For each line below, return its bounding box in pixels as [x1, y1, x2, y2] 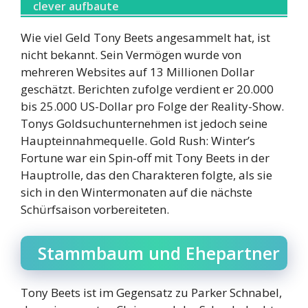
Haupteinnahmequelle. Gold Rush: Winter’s [21, 133, 255, 149]
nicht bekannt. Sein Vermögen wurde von [21, 47, 241, 63]
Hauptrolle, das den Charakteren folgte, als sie [21, 167, 272, 184]
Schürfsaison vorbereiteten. [21, 201, 169, 218]
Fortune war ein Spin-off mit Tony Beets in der [21, 150, 269, 166]
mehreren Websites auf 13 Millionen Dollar [21, 64, 254, 80]
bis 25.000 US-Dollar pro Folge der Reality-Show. [21, 98, 284, 115]
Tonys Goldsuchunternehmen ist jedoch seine [21, 115, 267, 132]
